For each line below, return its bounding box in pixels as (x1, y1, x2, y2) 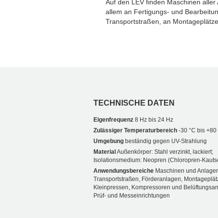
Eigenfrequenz (93, 116, 133, 124)
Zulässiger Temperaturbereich (93, 127, 177, 134)
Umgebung (93, 138, 124, 145)
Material (93, 148, 116, 156)
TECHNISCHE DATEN (93, 99, 175, 108)
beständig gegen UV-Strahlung (124, 138, 207, 145)
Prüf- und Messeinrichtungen (93, 192, 170, 200)
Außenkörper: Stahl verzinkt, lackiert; (116, 148, 213, 156)
